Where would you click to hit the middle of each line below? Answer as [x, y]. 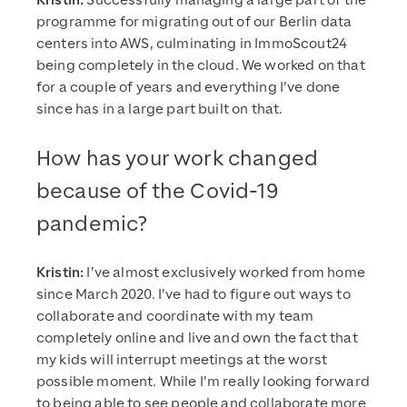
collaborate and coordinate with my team [175, 317]
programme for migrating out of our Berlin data [194, 22]
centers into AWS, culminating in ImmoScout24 [192, 44]
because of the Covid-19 [158, 191]
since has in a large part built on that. [160, 109]
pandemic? [92, 224]
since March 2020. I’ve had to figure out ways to [194, 295]
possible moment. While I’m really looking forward [203, 382]
